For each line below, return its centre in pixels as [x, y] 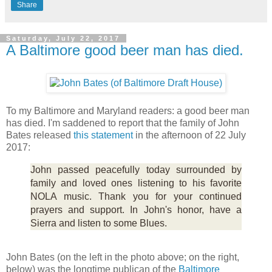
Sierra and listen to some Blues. [99, 223]
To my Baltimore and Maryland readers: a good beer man [128, 110]
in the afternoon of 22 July [189, 135]
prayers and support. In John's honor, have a [136, 209]
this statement [103, 135]
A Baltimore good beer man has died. [125, 50]
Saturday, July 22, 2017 [63, 38]
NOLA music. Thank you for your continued [136, 196]
